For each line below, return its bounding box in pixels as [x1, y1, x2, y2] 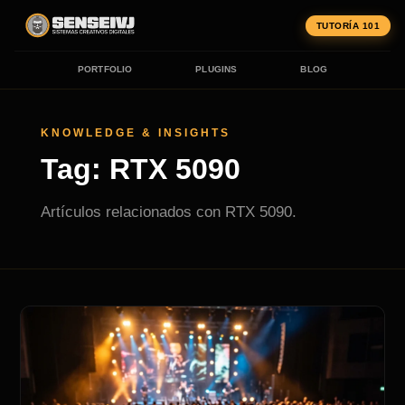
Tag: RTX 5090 [40, 153, 240, 185]
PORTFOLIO [77, 64, 133, 74]
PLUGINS [195, 64, 238, 74]
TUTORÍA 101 [316, 20, 380, 31]
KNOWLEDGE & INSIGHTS [40, 127, 231, 139]
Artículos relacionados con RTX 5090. [40, 203, 297, 221]
